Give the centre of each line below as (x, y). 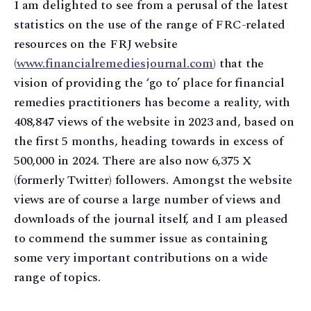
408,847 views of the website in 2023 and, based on (154, 122)
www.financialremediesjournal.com (115, 64)
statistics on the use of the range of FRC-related (150, 25)
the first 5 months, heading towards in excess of (149, 142)
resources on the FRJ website (96, 44)
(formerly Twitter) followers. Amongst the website (153, 180)
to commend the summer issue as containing (141, 239)
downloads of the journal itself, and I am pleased (151, 219)
